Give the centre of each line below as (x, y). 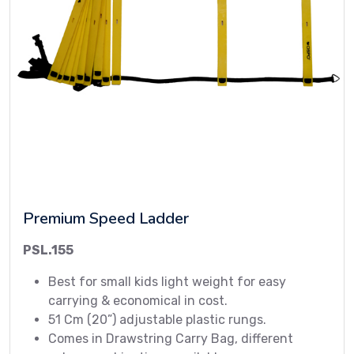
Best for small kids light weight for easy (167, 282)
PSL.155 (48, 250)
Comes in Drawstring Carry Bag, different (171, 339)
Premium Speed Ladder (106, 218)
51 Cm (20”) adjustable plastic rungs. (157, 320)
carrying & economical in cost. (138, 301)
